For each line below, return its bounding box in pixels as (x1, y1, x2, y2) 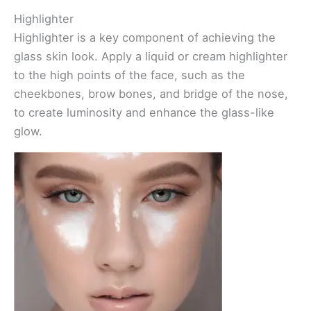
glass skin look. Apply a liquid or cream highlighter (14, 49, 287, 63)
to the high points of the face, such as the (14, 67, 245, 82)
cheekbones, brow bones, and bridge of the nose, (14, 86, 288, 101)
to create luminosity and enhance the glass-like (14, 105, 274, 119)
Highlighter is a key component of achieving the (14, 30, 276, 44)
